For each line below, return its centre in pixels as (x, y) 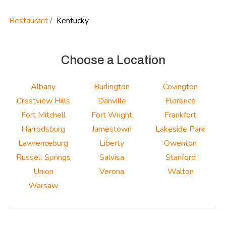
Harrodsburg (43, 129)
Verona (112, 171)
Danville (112, 101)
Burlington (112, 87)
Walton (180, 171)
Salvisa (112, 157)
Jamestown (112, 129)
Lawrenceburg (43, 143)
